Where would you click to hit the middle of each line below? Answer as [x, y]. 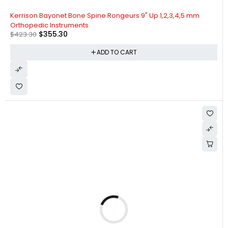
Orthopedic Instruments [49, 25]
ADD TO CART [117, 52]
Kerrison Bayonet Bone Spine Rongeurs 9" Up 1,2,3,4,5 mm [105, 15]
